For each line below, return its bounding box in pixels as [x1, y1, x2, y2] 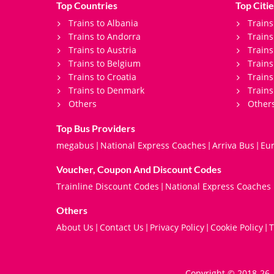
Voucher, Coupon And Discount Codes [56, 163, 221, 175]
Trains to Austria [68, 43, 136, 56]
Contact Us [100, 221, 144, 233]
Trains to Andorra [68, 30, 141, 42]
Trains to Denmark [68, 84, 144, 96]
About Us [56, 221, 94, 233]
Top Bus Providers [56, 122, 135, 134]
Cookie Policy [210, 221, 263, 233]
